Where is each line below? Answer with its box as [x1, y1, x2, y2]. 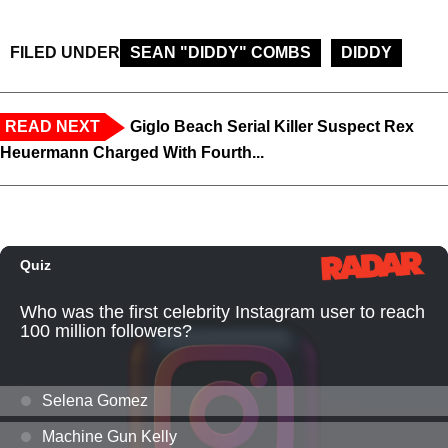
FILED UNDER [10, 44, 120, 62]
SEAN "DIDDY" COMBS [130, 44, 311, 62]
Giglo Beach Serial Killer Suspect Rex [130, 118, 414, 136]
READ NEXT [5, 118, 100, 136]
